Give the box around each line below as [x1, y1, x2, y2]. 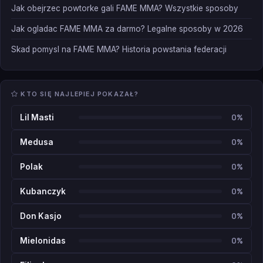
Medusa [20, 137, 53, 147]
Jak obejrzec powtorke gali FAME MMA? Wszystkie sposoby [11, 3, 238, 13]
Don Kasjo [20, 211, 62, 221]
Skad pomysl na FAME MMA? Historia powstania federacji [11, 44, 227, 54]
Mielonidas [20, 236, 66, 245]
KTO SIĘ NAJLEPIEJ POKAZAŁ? [18, 89, 139, 98]
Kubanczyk [20, 187, 66, 196]
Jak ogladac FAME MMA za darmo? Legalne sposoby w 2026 [11, 23, 243, 33]
